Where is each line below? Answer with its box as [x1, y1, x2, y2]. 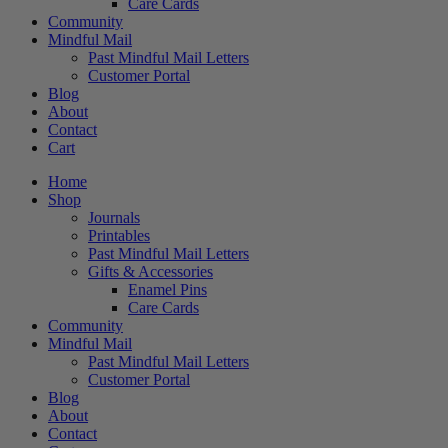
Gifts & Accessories [88, 263, 213, 281]
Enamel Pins [128, 281, 207, 299]
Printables [88, 227, 150, 245]
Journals [88, 209, 140, 227]
